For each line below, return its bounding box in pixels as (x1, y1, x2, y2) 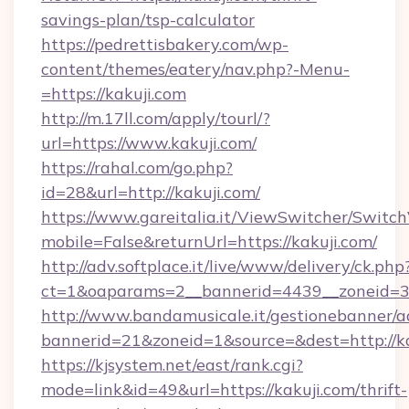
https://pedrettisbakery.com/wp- (41, 34, 288, 55)
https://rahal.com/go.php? (41, 157, 233, 178)
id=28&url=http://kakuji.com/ (41, 182, 260, 203)
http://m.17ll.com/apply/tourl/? (41, 108, 270, 129)
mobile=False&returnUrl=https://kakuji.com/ (41, 231, 377, 252)
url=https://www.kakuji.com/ (41, 132, 257, 153)
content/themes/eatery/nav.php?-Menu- (41, 58, 350, 79)
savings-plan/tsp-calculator (41, 9, 255, 30)
